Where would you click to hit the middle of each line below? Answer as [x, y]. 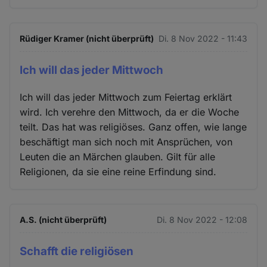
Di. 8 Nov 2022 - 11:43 [203, 39]
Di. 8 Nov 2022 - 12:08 [202, 219]
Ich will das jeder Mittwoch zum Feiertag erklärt [126, 97]
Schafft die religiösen [77, 251]
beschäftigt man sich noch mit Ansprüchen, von [126, 142]
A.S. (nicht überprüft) [63, 219]
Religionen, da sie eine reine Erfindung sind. [118, 171]
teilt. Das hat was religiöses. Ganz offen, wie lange [133, 127]
